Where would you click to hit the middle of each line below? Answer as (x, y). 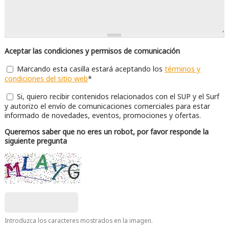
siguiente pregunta (36, 141)
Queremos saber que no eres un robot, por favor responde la (106, 131)
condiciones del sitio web (46, 79)
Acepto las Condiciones (44, 69)
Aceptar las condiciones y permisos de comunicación (93, 51)
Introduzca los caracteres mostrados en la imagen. (78, 220)
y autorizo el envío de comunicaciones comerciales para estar (107, 106)
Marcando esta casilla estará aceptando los (90, 69)
